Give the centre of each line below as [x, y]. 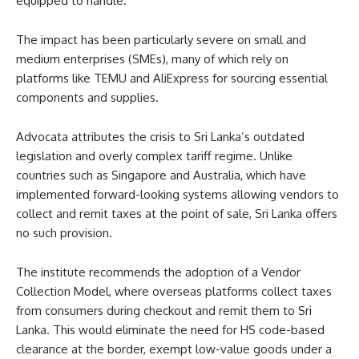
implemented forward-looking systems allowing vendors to [177, 194]
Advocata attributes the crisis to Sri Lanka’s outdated [160, 136]
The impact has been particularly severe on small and [161, 39]
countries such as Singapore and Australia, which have [161, 175]
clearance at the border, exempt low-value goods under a [174, 349]
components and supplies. [87, 97]
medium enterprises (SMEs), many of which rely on [152, 58]
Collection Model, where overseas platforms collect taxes [174, 291]
